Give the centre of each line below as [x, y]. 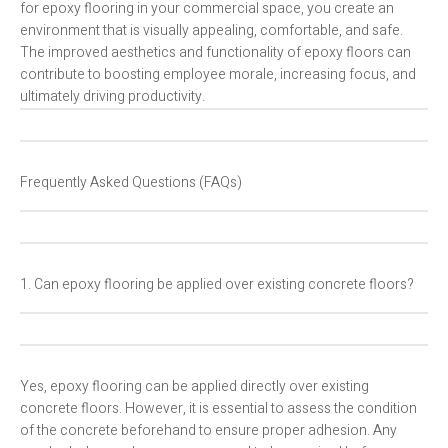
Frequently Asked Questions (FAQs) [131, 183]
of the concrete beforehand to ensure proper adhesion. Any [208, 431]
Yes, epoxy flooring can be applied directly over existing [194, 387]
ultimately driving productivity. [112, 97]
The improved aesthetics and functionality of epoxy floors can [215, 53]
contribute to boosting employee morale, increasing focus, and [218, 75]
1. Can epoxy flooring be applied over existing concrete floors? [217, 285]
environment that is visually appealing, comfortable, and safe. [211, 31]
